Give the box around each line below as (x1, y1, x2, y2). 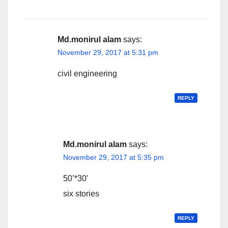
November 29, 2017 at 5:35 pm (63, 153, 164, 162)
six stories (63, 189, 99, 198)
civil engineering (58, 69, 117, 78)
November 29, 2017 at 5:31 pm (58, 48, 158, 57)
